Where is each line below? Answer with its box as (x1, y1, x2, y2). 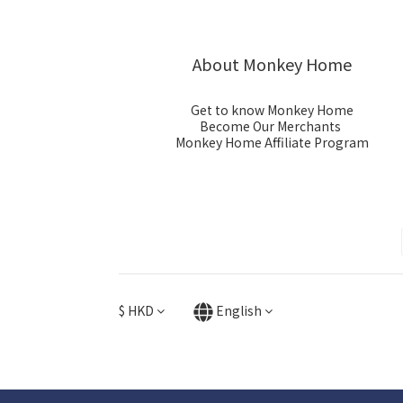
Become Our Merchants (200, 117, 341, 135)
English (216, 301, 262, 319)
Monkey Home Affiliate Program (175, 133, 369, 151)
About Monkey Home (192, 52, 352, 76)
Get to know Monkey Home (190, 101, 354, 119)
